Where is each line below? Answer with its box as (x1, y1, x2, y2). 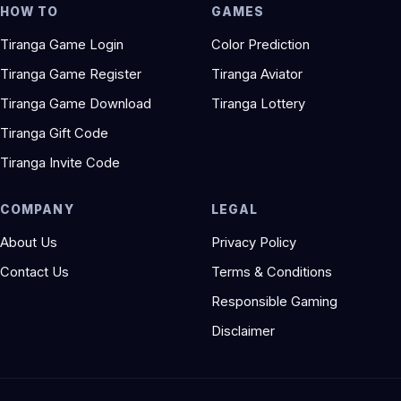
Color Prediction (211, 37, 310, 54)
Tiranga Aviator (211, 66, 303, 83)
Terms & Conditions (211, 264, 332, 281)
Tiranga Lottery (211, 96, 305, 113)
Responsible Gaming (211, 294, 337, 311)
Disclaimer (211, 323, 275, 340)
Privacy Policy (211, 235, 296, 252)
